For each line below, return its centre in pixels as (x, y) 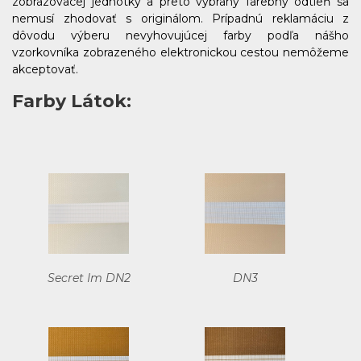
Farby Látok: (72, 102)
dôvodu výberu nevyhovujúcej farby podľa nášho (180, 36)
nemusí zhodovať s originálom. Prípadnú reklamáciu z (180, 19)
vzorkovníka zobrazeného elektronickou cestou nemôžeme (180, 53)
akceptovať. (45, 70)
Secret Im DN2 (89, 278)
